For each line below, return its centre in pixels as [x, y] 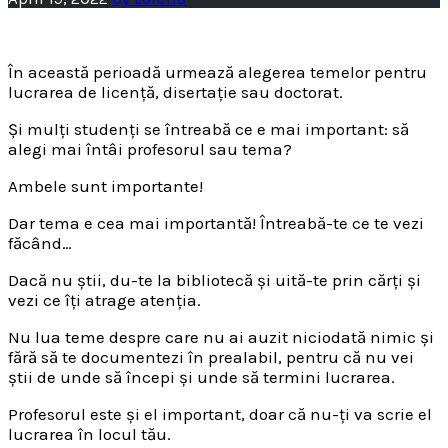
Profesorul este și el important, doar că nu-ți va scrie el [220, 414]
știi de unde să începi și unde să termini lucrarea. [201, 377]
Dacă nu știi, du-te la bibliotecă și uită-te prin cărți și [214, 280]
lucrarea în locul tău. [89, 434]
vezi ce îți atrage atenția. [104, 300]
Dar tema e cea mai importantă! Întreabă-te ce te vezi [216, 223]
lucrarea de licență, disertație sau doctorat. [175, 92]
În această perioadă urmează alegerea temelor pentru [217, 72]
